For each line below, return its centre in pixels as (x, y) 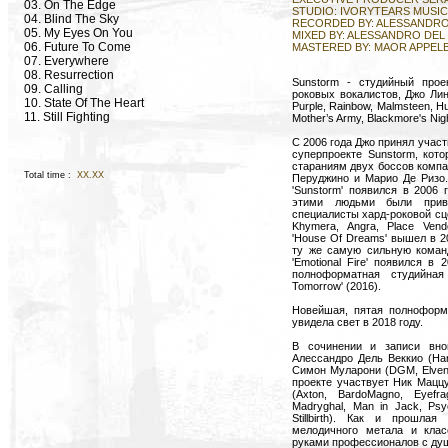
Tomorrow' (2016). (336, 285)
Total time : (49, 175)
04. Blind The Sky (71, 19)
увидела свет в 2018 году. (357, 321)
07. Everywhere (66, 61)
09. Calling (53, 89)
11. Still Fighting (67, 117)
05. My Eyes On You (78, 33)
